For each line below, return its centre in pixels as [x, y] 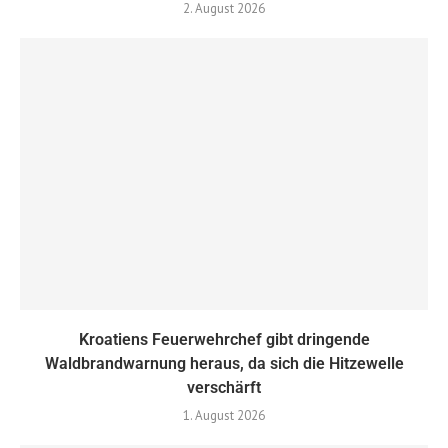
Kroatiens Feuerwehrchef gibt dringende [224, 340]
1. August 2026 [224, 416]
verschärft [224, 388]
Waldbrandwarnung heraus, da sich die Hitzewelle [224, 364]
